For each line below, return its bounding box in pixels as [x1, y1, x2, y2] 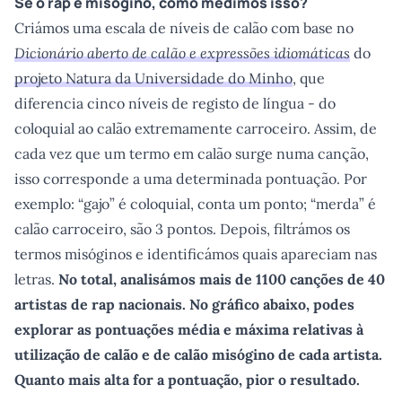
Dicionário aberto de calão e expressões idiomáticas [14, 44, 350, 62]
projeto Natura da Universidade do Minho [14, 69, 293, 87]
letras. [14, 270, 55, 288]
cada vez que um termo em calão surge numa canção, [14, 144, 369, 162]
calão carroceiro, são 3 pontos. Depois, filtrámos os [14, 220, 350, 238]
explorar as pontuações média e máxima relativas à [14, 320, 363, 338]
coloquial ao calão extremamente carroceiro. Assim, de [14, 119, 377, 137]
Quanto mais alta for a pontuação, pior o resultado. [14, 371, 360, 389]
